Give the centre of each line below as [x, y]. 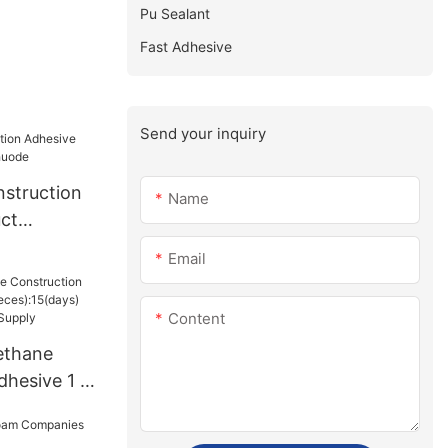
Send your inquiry [203, 133]
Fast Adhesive [186, 46]
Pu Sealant [175, 13]
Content [197, 319]
